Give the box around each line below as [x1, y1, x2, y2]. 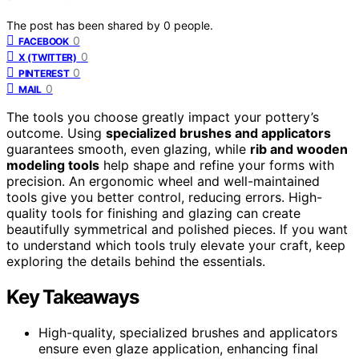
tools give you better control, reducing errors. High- [6, 188, 322, 205]
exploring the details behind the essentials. [6, 252, 265, 269]
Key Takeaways [6, 284, 139, 309]
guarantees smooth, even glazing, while [6, 140, 250, 157]
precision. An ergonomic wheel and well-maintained [6, 172, 320, 189]
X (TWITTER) [18, 50, 77, 63]
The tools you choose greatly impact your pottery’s [6, 108, 319, 125]
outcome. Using [6, 124, 106, 141]
